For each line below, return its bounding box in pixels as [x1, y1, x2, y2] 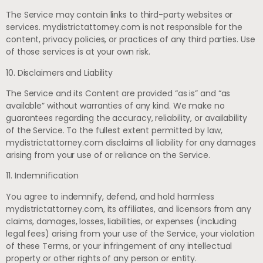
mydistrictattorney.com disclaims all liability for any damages [6, 136, 256, 149]
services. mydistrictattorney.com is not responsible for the [6, 21, 243, 33]
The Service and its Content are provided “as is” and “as [6, 87, 231, 99]
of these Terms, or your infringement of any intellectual [6, 240, 232, 252]
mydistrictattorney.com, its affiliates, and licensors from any [6, 203, 251, 215]
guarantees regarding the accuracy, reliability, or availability [6, 112, 247, 124]
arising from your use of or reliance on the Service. [6, 149, 210, 161]
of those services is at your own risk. [6, 46, 151, 58]
